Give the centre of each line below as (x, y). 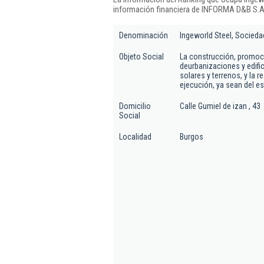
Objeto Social (141, 57)
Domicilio (135, 106)
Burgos (192, 137)
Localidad (135, 137)
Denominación (143, 35)
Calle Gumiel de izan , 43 (220, 106)
